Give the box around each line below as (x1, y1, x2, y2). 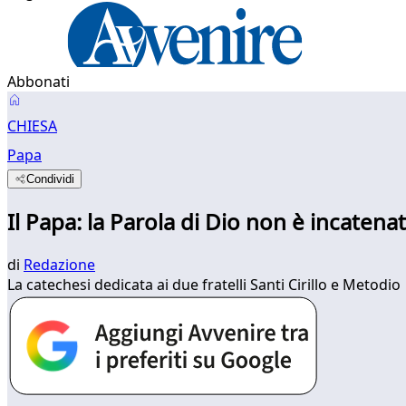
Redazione (24, 254, 95, 275)
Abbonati (7, 72, 70, 92)
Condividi (26, 172, 75, 186)
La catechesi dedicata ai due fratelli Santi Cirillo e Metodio (7, 274, 401, 295)
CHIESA (7, 116, 57, 136)
